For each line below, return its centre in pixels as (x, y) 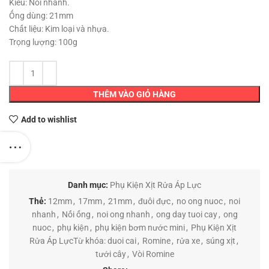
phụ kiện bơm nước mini (140, 228)
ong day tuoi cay (186, 215)
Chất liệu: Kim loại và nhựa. (59, 29)
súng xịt (221, 241)
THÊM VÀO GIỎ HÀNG (134, 95)
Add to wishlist (49, 119)
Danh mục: (88, 185)
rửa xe (188, 241)
